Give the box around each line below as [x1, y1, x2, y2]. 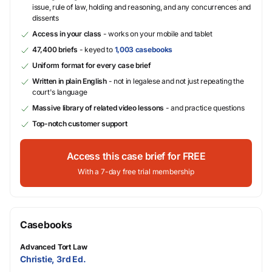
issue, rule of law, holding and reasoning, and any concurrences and [32, 2, 251, 12]
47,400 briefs [32, 44, 78, 54]
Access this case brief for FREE [66, 149, 206, 162]
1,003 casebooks [114, 44, 173, 54]
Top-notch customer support [32, 118, 127, 128]
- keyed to [78, 44, 115, 54]
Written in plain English [32, 76, 107, 86]
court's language [32, 87, 87, 97]
